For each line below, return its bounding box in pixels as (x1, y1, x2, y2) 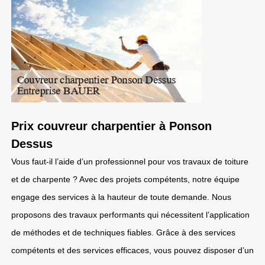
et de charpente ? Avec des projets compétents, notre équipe (11, 174, 240, 184)
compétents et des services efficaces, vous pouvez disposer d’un (11, 245, 254, 255)
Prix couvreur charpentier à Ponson (11, 119, 212, 132)
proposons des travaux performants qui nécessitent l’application (11, 210, 250, 219)
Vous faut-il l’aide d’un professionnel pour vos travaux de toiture (11, 157, 248, 166)
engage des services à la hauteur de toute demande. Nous (11, 192, 231, 202)
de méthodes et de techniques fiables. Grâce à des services (11, 228, 235, 237)
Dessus (11, 137, 53, 150)
